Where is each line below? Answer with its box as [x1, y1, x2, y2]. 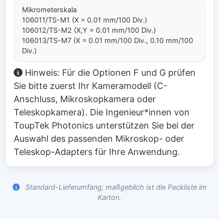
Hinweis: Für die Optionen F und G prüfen [25, 67, 196, 78]
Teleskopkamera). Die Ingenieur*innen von [14, 107, 190, 118]
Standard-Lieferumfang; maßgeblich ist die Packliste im [23, 183, 207, 192]
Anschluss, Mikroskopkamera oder [14, 94, 156, 105]
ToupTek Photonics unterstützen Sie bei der [14, 120, 195, 131]
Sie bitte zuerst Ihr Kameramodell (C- [14, 81, 167, 91]
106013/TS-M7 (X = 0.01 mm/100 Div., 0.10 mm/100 [22, 36, 193, 44]
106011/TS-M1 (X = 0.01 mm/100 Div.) [22, 15, 147, 24]
